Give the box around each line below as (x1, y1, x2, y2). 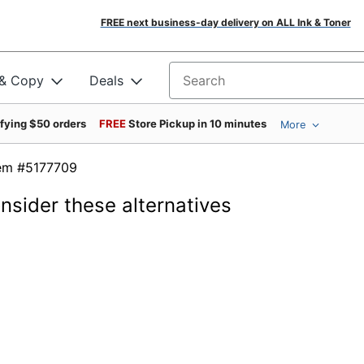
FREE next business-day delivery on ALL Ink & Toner (100, 16, 351, 28)
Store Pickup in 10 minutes (128, 117, 266, 130)
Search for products (169, 77, 292, 94)
